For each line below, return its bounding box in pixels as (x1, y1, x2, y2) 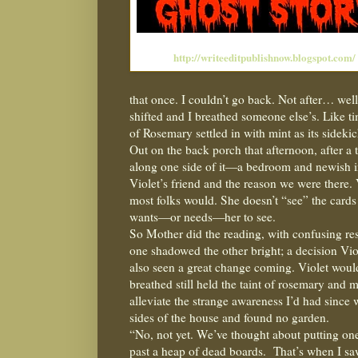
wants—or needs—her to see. (129, 208, 276, 225)
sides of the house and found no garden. (129, 308, 329, 325)
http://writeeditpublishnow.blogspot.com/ (173, 49, 356, 65)
